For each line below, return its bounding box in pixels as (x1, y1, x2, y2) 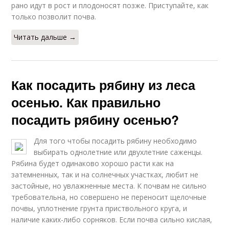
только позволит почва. (11, 11, 97, 21)
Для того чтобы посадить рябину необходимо (34, 135, 197, 146)
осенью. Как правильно (11, 93, 161, 111)
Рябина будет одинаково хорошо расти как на (11, 158, 174, 168)
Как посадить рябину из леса (11, 75, 196, 94)
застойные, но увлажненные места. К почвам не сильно (11, 180, 207, 191)
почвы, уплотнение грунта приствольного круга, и (11, 203, 188, 213)
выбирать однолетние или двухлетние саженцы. (34, 147, 203, 157)
